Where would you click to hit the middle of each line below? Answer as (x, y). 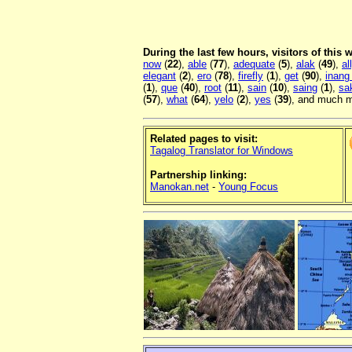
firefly (251, 76)
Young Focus (248, 187)
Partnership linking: (198, 175)
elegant (159, 76)
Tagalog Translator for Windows (222, 151)
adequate (254, 64)
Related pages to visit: (204, 139)
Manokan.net (180, 187)
